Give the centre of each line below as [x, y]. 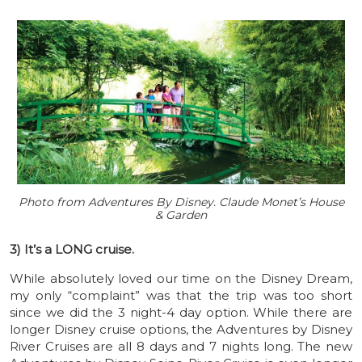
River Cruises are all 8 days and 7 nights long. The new [181, 346]
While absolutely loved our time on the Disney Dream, [181, 278]
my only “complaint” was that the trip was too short [181, 295]
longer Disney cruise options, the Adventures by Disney [181, 329]
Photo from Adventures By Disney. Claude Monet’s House [181, 202]
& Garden [181, 215]
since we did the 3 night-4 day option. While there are [181, 312]
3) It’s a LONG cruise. [72, 249]
